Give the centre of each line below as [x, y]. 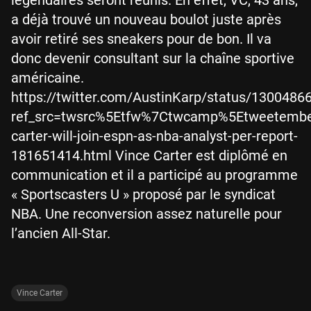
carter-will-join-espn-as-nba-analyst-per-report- [154, 136]
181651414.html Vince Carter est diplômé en [149, 155]
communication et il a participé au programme [154, 175]
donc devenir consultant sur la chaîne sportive [153, 58]
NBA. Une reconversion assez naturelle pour [146, 213]
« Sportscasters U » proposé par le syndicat [143, 194]
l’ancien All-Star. [61, 233]
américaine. [48, 77]
